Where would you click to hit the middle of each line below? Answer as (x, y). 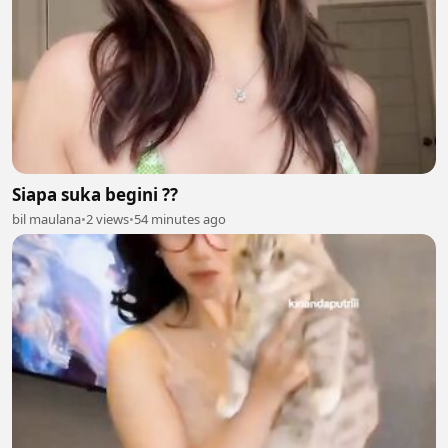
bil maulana (46, 218)
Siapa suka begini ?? (95, 194)
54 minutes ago (180, 218)
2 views (107, 218)
